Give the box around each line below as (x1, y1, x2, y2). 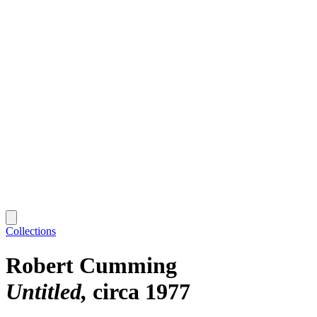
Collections (6, 224, 56, 237)
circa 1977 (93, 279, 190, 305)
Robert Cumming (6, 253, 177, 279)
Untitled (6, 279, 81, 305)
